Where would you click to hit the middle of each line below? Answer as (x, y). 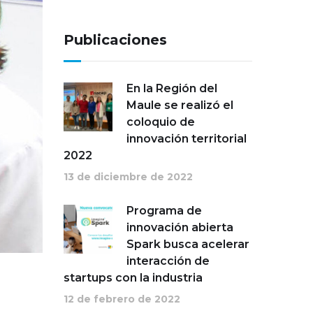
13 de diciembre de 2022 (128, 177)
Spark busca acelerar (188, 244)
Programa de (164, 211)
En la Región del (172, 88)
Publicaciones (115, 40)
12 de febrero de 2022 (122, 299)
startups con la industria (133, 278)
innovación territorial (187, 139)
